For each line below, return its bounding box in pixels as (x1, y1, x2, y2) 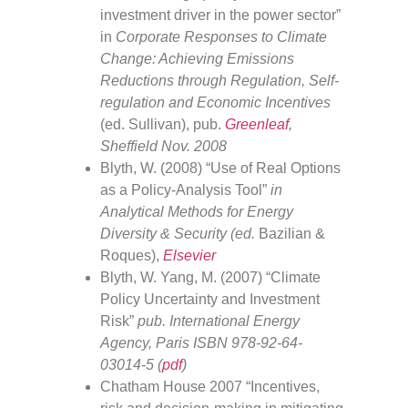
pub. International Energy (138, 312, 300, 329)
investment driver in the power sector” (100, 6, 341, 23)
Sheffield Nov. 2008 (100, 138, 227, 154)
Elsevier (163, 247, 216, 263)
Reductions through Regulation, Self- (100, 72, 339, 88)
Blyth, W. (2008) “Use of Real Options (100, 159, 341, 176)
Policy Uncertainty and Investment (100, 291, 320, 307)
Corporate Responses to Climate (116, 28, 327, 45)
